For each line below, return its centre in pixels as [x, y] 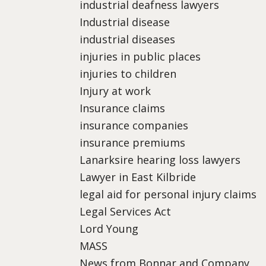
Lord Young [109, 228]
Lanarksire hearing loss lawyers [160, 159]
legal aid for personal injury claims [168, 194]
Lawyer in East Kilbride [138, 177]
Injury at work [115, 91]
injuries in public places [140, 56]
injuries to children [128, 73]
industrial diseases [128, 39]
